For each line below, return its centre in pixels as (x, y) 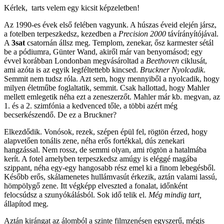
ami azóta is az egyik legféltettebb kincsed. (72, 70)
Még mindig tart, (175, 195)
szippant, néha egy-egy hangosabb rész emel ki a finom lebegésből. (110, 168)
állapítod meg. (26, 204)
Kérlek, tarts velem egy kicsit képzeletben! (72, 8)
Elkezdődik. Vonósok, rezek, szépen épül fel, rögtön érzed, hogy (106, 132)
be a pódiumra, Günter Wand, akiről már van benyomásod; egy (103, 52)
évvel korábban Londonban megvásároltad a (75, 61)
